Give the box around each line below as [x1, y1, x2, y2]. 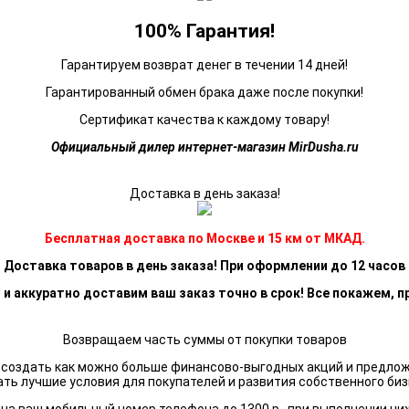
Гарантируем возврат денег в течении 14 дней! [61, 58, 348, 73]
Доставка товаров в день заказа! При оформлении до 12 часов [4, 258, 405, 274]
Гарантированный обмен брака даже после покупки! [46, 85, 363, 100]
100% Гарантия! [134, 19, 275, 42]
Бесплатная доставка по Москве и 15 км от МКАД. [44, 231, 365, 246]
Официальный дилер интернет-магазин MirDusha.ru [50, 140, 359, 155]
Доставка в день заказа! [129, 186, 280, 202]
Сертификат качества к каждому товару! [79, 112, 330, 128]
